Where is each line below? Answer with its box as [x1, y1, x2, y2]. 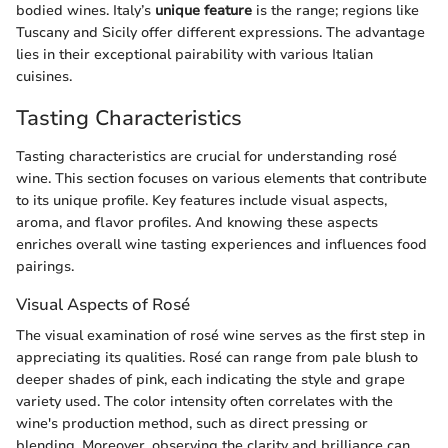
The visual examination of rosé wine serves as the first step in [16, 325, 425, 345]
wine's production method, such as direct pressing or [16, 413, 368, 433]
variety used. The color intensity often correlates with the [16, 391, 393, 411]
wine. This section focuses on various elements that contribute [16, 168, 427, 188]
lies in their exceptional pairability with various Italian [16, 45, 373, 65]
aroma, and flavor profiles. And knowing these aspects [16, 212, 378, 232]
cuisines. [16, 67, 72, 87]
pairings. [16, 256, 74, 276]
